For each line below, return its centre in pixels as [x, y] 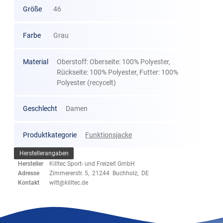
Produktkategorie [50, 135]
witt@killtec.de [69, 183]
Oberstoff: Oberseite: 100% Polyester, [114, 61]
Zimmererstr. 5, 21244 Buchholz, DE [99, 173]
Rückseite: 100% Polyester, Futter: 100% [118, 72]
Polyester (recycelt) [87, 82]
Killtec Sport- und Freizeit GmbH [92, 164]
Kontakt [29, 183]
